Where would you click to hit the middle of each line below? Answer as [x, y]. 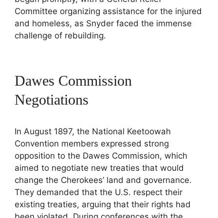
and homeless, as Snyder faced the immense [103, 24]
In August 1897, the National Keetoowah [93, 132]
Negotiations [52, 100]
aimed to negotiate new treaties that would [99, 168]
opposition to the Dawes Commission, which [101, 156]
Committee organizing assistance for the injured [108, 11]
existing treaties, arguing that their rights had [103, 205]
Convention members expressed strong [92, 144]
